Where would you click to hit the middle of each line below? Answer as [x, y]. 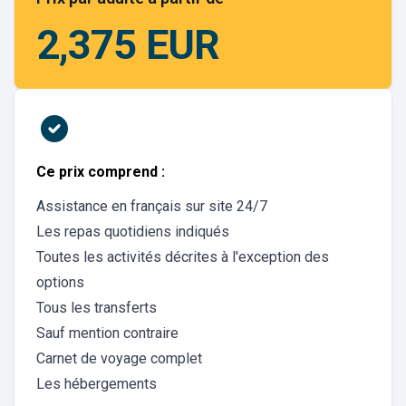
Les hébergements [97, 384]
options [60, 282]
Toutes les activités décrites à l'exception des [183, 257]
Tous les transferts [97, 308]
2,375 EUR [128, 45]
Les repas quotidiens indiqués [133, 232]
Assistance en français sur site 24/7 [152, 206]
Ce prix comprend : [101, 172]
